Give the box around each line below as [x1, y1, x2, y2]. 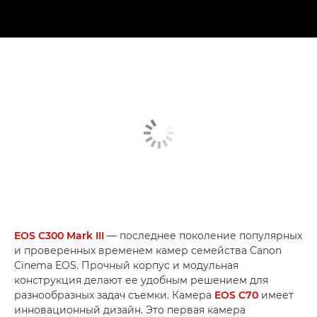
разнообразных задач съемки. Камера [14, 288, 214, 301]
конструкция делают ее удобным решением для [14, 273, 268, 287]
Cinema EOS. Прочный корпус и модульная [14, 258, 238, 272]
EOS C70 [214, 288, 258, 301]
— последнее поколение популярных [104, 229, 302, 242]
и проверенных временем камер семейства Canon [14, 243, 282, 257]
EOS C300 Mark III [14, 229, 104, 242]
